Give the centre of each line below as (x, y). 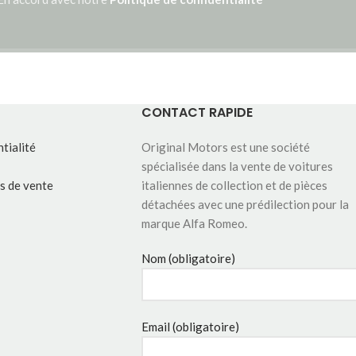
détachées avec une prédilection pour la (245, 204)
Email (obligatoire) (190, 326)
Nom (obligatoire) (188, 258)
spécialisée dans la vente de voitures (237, 166)
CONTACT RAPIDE (197, 112)
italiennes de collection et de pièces (234, 185)
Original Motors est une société (225, 147)
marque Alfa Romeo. (194, 223)
